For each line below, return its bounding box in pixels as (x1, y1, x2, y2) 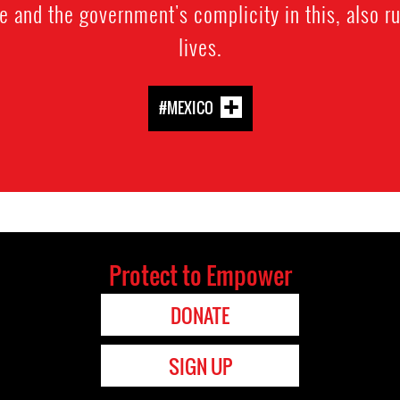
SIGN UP (168, 352, 232, 381)
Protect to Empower (108, 257, 292, 294)
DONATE (171, 301, 229, 330)
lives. (178, 30, 222, 63)
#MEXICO (158, 96, 213, 120)
